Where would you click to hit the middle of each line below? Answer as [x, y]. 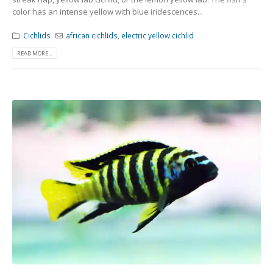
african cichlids [92, 35]
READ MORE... [35, 53]
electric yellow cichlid [158, 35]
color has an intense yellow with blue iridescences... [108, 12]
